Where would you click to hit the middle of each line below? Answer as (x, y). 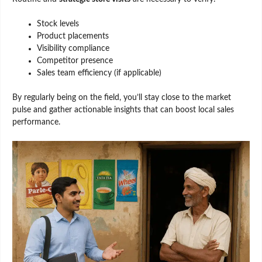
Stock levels (58, 24)
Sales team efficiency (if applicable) (99, 73)
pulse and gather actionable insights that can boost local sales (123, 110)
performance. (36, 123)
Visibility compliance (73, 49)
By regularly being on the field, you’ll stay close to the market (122, 98)
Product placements (73, 37)
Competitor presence (75, 61)
